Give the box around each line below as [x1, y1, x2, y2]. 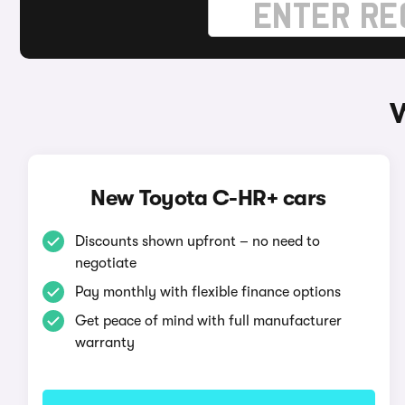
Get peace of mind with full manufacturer [74, 313, 342, 329]
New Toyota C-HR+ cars [90, 185, 326, 211]
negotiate [74, 255, 137, 271]
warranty [74, 334, 135, 351]
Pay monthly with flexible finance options [74, 284, 341, 300]
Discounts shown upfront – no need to [74, 233, 320, 250]
